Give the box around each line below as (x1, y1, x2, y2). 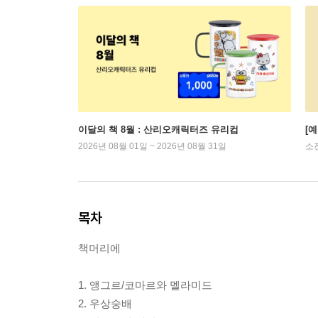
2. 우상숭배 (78, 297, 132, 309)
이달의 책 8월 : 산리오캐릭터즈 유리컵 (78, 124, 238, 135)
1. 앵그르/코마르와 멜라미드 (78, 279, 212, 291)
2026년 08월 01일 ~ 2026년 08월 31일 (78, 141, 226, 151)
